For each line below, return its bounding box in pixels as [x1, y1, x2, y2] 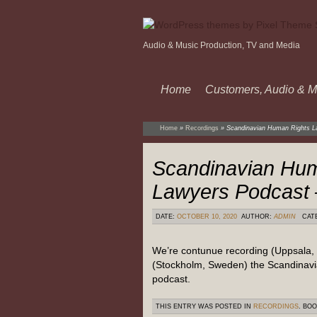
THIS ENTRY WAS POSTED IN [156, 303, 253, 311]
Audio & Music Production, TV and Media [143, 41, 300, 50]
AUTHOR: [239, 213, 274, 220]
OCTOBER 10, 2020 [177, 213, 237, 220]
